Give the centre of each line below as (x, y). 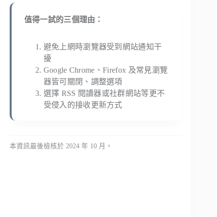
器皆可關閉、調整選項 (83, 82)
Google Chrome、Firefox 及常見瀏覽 (106, 70)
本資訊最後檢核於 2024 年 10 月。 (61, 146)
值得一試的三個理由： (63, 20)
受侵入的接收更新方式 (83, 105)
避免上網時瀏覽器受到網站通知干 (103, 47)
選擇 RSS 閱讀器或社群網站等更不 (104, 93)
